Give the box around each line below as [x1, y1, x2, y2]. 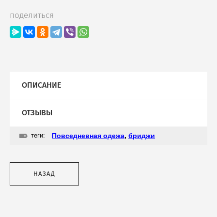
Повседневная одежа [52, 132, 124, 140]
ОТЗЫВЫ [22, 108, 52, 118]
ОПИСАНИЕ [22, 80, 61, 90]
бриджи [128, 132, 155, 140]
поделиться [10, 10, 54, 21]
